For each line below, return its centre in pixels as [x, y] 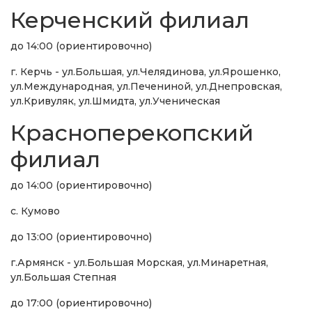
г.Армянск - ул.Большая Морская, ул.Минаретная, [139, 263]
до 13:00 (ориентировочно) [81, 237]
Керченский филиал [130, 20]
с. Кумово [35, 211]
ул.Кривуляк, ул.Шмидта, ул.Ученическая [115, 101]
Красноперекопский [132, 133]
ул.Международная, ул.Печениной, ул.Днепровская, [146, 87]
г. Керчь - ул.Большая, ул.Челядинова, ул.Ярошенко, [146, 72]
